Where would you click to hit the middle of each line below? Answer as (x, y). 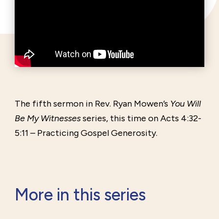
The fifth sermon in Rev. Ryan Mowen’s (92, 104)
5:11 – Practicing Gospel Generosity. (86, 133)
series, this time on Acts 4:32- (141, 119)
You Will (186, 104)
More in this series (80, 195)
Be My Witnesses (48, 119)
